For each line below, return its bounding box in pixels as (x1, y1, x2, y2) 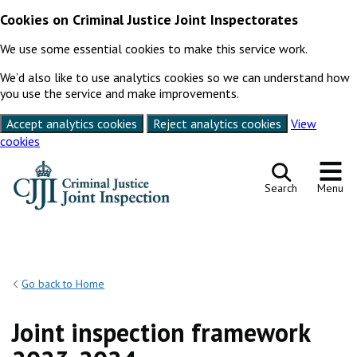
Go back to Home (22, 277, 105, 292)
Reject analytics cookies (153, 115, 281, 131)
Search (265, 180, 297, 195)
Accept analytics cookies (6, 115, 137, 131)
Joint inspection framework (12, 316, 310, 350)
